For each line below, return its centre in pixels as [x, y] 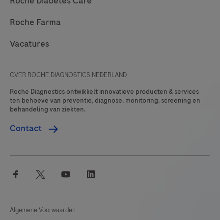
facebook [37, 174]
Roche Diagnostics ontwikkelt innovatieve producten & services [104, 92]
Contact [27, 128]
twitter [56, 174]
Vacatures [29, 44]
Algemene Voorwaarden [43, 210]
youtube [84, 174]
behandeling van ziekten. [48, 109]
